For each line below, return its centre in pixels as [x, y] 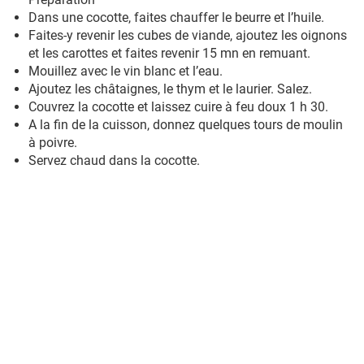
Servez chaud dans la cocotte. [114, 160]
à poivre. [54, 143]
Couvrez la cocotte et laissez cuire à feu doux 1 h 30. [180, 107]
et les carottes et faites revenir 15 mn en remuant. [171, 53]
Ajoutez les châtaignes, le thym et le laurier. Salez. [172, 89]
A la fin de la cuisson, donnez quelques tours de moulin [186, 125]
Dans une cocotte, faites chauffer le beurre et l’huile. [178, 17]
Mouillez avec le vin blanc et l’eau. [127, 71]
